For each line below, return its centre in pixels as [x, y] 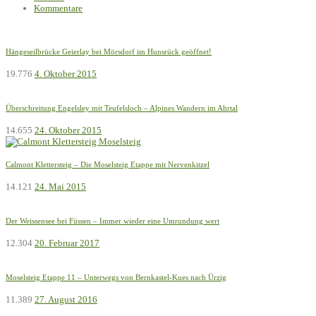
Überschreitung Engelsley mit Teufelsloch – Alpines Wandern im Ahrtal [122, 108]
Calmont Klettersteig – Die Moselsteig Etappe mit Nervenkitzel [108, 164]
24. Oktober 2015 [68, 130]
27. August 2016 [66, 299]
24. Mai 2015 [60, 186]
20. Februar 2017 [67, 243]
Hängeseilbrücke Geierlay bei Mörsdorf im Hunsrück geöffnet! [109, 51]
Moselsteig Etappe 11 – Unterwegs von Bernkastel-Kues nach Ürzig [116, 277]
